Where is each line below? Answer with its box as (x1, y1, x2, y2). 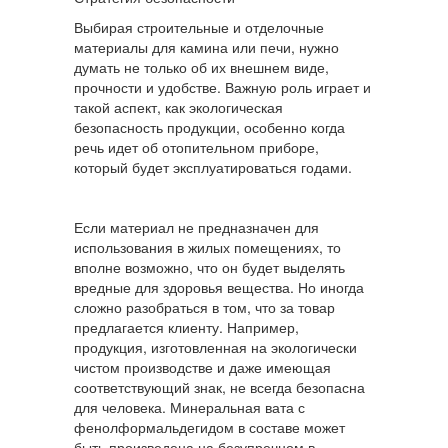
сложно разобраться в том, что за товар (74, 297, 335, 318)
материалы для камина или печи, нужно (74, 37, 339, 58)
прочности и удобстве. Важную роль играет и (74, 77, 371, 98)
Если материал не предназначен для (74, 217, 319, 238)
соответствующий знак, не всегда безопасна (74, 377, 365, 398)
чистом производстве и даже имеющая (74, 357, 331, 378)
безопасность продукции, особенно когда (74, 117, 345, 138)
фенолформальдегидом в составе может (74, 417, 345, 438)
